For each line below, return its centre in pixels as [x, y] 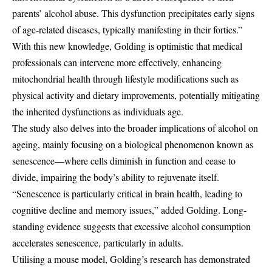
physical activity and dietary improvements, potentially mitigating [136, 95]
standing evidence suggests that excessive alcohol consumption [131, 226]
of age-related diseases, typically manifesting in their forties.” [127, 30]
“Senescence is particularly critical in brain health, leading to [127, 194]
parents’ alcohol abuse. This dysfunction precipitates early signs [133, 13]
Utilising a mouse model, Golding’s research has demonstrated [131, 259]
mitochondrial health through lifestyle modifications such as [125, 79]
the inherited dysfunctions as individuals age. [98, 112]
